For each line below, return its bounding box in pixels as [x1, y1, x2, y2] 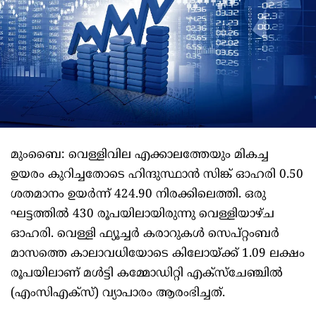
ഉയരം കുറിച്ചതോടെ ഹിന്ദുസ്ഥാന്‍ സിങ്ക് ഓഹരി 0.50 [11, 167, 303, 183]
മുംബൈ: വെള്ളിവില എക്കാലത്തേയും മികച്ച [11, 147, 269, 164]
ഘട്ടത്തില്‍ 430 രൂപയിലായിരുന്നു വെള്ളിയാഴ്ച [11, 207, 274, 223]
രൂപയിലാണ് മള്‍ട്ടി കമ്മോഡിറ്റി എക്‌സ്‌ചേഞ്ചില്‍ [11, 266, 283, 282]
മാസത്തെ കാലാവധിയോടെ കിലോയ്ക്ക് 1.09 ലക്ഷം [11, 246, 305, 262]
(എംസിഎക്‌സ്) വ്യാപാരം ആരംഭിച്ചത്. [11, 286, 225, 302]
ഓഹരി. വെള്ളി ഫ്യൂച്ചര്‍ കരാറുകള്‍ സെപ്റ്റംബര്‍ [11, 226, 279, 243]
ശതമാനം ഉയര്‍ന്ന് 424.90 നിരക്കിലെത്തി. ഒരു [11, 187, 266, 203]
